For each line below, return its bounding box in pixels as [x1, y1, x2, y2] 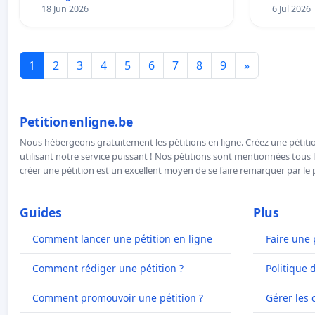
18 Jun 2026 [41, 2, 89, 15]
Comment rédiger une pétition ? [32, 261, 184, 275]
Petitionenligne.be [20, 112, 133, 130]
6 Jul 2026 [271, 2, 311, 15]
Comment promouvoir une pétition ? [32, 290, 203, 304]
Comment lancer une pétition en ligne [32, 231, 212, 245]
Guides [20, 203, 62, 221]
